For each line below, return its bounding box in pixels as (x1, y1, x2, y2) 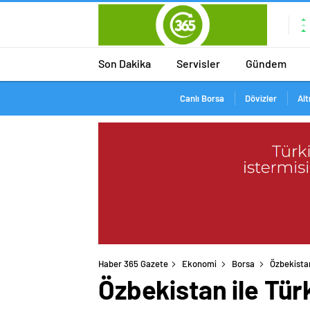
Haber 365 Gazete (98, 258, 168, 270)
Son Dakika (98, 56, 151, 70)
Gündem (246, 56, 286, 70)
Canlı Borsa (179, 93, 224, 104)
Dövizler (244, 93, 277, 104)
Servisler (176, 56, 220, 70)
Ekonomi (182, 258, 217, 270)
